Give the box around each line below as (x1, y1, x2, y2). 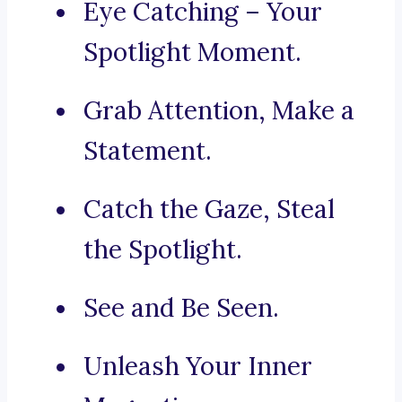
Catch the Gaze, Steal (83, 193, 335, 226)
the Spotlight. (83, 233, 242, 267)
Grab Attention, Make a (83, 94, 354, 127)
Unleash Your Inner (83, 350, 312, 383)
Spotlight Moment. (83, 36, 301, 69)
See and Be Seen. (83, 292, 279, 325)
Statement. (83, 135, 212, 168)
